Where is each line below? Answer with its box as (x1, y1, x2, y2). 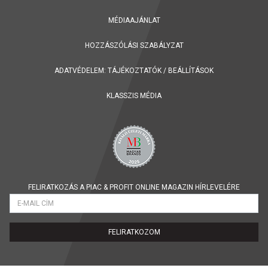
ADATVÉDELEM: (54, 66, 106, 75)
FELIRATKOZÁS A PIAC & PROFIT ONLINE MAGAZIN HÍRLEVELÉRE (28, 183, 240, 191)
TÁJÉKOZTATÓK (108, 66, 162, 75)
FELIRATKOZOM (108, 228, 160, 236)
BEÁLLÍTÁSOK (168, 66, 214, 75)
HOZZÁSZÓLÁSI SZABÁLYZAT (84, 41, 184, 50)
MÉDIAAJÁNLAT (108, 16, 160, 25)
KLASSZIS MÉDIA (106, 92, 162, 100)
